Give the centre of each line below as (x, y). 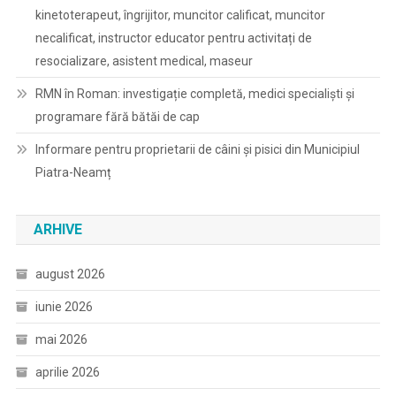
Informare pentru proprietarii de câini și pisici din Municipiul (197, 149)
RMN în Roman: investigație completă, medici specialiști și (194, 94)
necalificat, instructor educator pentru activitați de (173, 38)
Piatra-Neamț (73, 172)
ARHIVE (57, 229)
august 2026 (70, 274)
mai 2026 (61, 339)
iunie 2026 (64, 307)
